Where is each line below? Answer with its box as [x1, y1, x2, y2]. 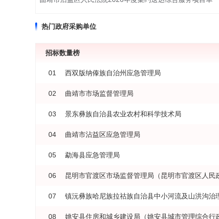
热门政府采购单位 [42, 22, 96, 30]
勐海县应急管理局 [65, 151, 120, 159]
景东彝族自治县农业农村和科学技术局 [65, 110, 181, 118]
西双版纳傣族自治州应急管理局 [65, 69, 161, 77]
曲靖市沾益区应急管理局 [65, 131, 140, 139]
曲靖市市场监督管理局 [65, 89, 133, 98]
